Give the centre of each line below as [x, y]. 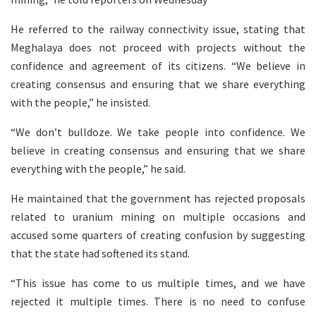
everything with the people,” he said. [98, 168]
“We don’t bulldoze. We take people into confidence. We [158, 132]
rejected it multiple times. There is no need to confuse [158, 301]
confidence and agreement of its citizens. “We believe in [158, 65]
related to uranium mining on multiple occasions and [158, 216]
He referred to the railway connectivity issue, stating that [158, 29]
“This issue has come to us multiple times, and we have [158, 282]
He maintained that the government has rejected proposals [158, 198]
